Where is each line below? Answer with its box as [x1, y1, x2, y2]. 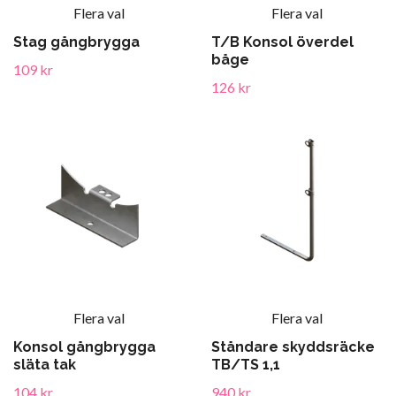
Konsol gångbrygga [13, 339, 156, 355]
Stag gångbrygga [13, 34, 140, 50]
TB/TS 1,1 [211, 356, 280, 373]
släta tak [13, 356, 76, 373]
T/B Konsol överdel [211, 34, 354, 50]
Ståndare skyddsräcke [211, 339, 375, 355]
